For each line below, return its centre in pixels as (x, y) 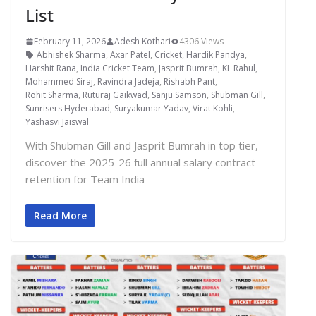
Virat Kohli (213, 109)
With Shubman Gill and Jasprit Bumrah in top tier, (142, 146)
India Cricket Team (117, 68)
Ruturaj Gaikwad (115, 95)
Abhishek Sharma (71, 55)
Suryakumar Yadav (151, 109)
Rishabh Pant (189, 82)
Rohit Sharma (52, 95)
